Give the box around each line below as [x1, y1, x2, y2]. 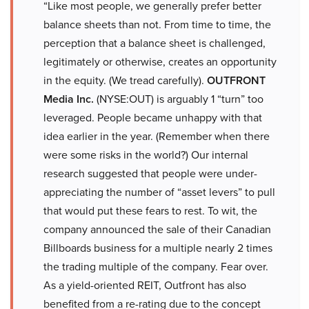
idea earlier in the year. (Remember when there [43, 128, 270, 143]
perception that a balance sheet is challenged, [43, 35, 266, 50]
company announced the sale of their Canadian [43, 221, 271, 237]
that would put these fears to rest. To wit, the [43, 203, 257, 218]
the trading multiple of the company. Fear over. [43, 259, 268, 274]
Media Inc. [43, 91, 94, 107]
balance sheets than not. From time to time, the [43, 17, 271, 32]
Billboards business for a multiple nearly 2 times [43, 240, 272, 255]
